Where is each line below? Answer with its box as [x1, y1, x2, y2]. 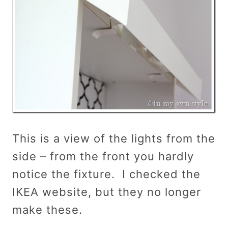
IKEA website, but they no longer [12, 185, 201, 198]
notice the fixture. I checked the [12, 167, 201, 181]
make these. [12, 203, 82, 216]
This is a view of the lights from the [12, 131, 215, 145]
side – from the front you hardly [12, 149, 194, 163]
